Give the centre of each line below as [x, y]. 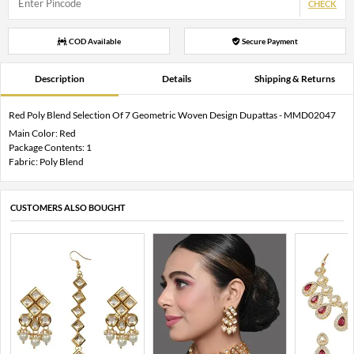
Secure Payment [269, 41]
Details [177, 78]
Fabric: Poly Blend [46, 161]
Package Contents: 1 [50, 147]
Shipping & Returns [294, 78]
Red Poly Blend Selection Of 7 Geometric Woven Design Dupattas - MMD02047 [172, 115]
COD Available [94, 41]
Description [59, 78]
